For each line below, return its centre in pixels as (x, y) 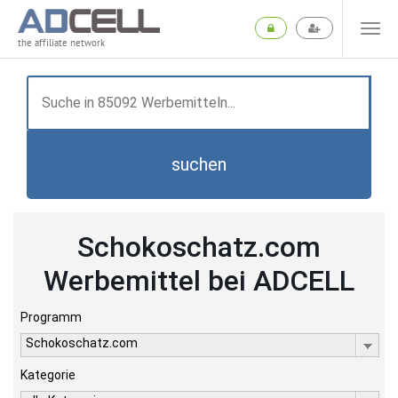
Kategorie (48, 375)
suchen (199, 164)
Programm (51, 317)
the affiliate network (61, 43)
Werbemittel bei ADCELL (199, 281)
